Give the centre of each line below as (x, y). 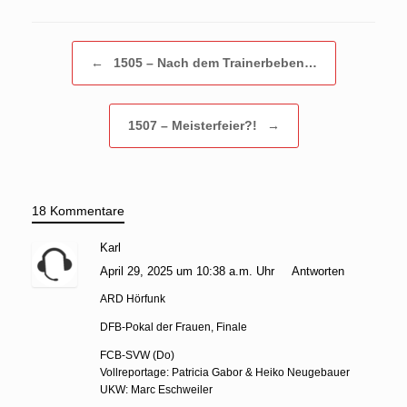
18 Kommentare (78, 210)
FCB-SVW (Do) (137, 355)
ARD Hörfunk (133, 298)
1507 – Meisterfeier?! (194, 125)
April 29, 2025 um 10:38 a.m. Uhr (189, 271)
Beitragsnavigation (80, 49)
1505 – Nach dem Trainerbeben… (213, 62)
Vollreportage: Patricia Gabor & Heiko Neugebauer (225, 372)
